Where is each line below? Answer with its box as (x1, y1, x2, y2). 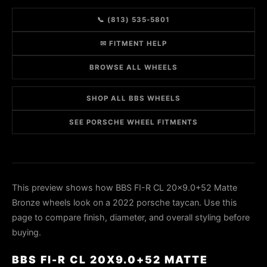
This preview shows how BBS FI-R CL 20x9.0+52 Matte (12, 182, 237, 193)
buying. (12, 227, 41, 237)
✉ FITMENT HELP (100, 39, 167, 48)
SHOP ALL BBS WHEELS (86, 94, 181, 103)
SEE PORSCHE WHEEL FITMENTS (69, 118, 198, 126)
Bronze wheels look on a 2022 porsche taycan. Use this (12, 197, 237, 207)
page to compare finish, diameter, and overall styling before (12, 212, 250, 222)
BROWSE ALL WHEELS (89, 63, 178, 72)
